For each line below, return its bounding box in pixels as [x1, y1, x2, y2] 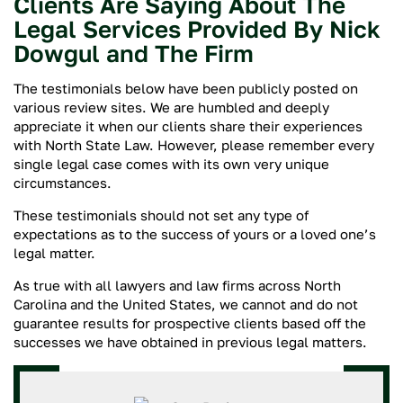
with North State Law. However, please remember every [13, 137, 374, 153]
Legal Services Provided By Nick [13, 15, 381, 43]
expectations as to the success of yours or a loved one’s [13, 226, 376, 242]
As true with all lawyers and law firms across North [13, 277, 341, 293]
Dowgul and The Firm [13, 40, 254, 67]
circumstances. [13, 175, 112, 191]
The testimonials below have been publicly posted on [13, 80, 358, 96]
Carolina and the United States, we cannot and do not [13, 296, 358, 312]
